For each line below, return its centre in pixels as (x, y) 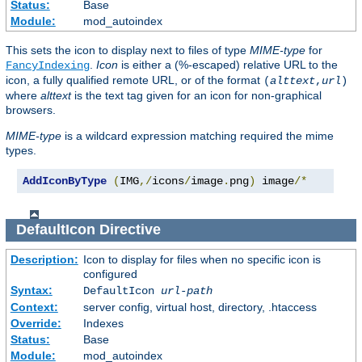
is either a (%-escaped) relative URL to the (228, 64)
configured (110, 274)
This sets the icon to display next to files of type (128, 50)
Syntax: (31, 290)
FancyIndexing (48, 65)
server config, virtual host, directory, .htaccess (200, 307)
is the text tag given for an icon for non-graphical (196, 95)
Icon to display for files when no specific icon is (202, 259)
